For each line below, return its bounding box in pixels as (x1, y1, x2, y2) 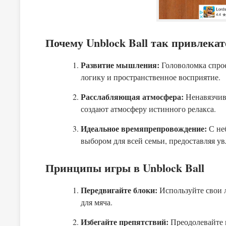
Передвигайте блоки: (81, 184, 157, 196)
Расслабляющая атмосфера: (81, 91, 184, 102)
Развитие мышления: (81, 59, 159, 71)
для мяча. (81, 197, 112, 207)
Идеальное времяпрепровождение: (81, 123, 207, 134)
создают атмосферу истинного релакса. (81, 103, 216, 114)
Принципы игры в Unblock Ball (45, 159, 204, 176)
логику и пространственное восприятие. (81, 72, 220, 82)
